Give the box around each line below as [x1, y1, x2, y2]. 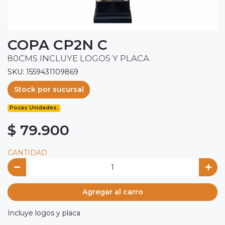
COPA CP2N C [8, 36, 107, 53]
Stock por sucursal [14, 85, 84, 94]
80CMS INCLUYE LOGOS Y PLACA [8, 53, 149, 63]
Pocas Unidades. [10, 104, 59, 111]
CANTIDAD [8, 148, 47, 158]
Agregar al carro [82, 187, 143, 196]
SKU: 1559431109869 [8, 67, 78, 76]
